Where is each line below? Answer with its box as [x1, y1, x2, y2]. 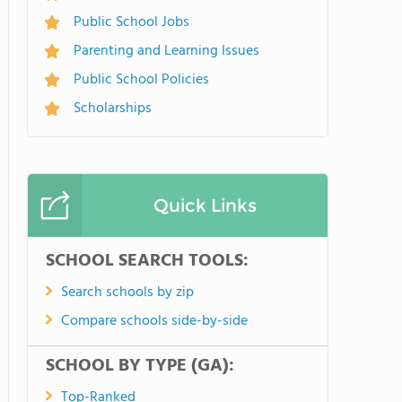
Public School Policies [74, 68, 209, 92]
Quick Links [153, 195, 257, 216]
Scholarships [74, 97, 152, 120]
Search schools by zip [61, 281, 194, 304]
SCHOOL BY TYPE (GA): [46, 352, 234, 380]
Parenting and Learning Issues [74, 39, 259, 63]
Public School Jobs [74, 11, 189, 34]
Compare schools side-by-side [61, 310, 248, 333]
